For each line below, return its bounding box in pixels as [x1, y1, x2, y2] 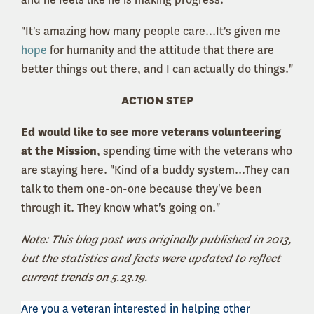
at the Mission [21, 144, 97, 159]
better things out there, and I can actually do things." [21, 62, 293, 77]
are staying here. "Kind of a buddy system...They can [21, 163, 289, 178]
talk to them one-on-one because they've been [21, 182, 261, 197]
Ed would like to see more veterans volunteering [21, 125, 281, 140]
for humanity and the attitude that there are [50, 43, 274, 58]
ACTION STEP [121, 93, 193, 109]
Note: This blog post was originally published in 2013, [21, 232, 292, 247]
